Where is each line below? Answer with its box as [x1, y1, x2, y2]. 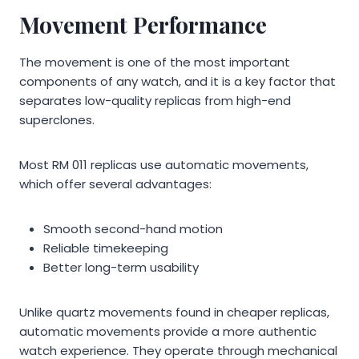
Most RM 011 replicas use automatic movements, [19, 155, 309, 173]
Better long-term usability [43, 258, 199, 276]
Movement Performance [19, 9, 267, 39]
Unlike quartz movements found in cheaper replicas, [19, 303, 329, 321]
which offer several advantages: [19, 175, 212, 192]
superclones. [19, 111, 95, 128]
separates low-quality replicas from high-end [19, 91, 291, 109]
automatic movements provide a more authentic [19, 322, 317, 340]
